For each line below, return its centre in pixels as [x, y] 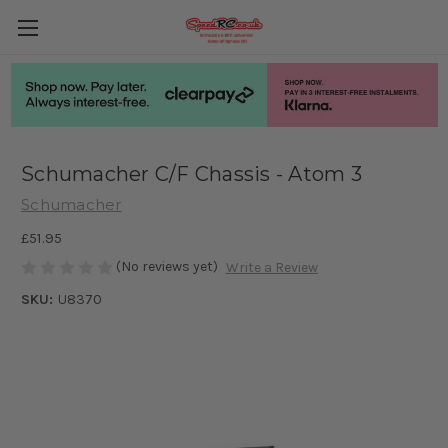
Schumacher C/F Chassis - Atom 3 [191, 174]
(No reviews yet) [167, 266]
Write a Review [271, 268]
